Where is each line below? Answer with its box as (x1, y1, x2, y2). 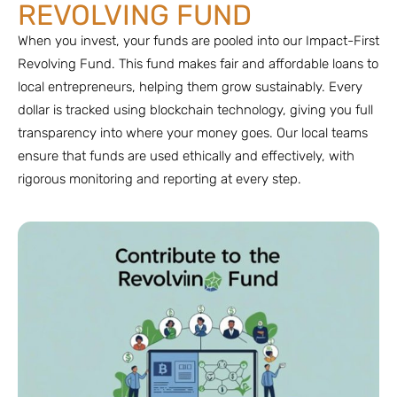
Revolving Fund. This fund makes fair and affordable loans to (18, 56, 378, 73)
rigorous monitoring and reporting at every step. (18, 171, 301, 188)
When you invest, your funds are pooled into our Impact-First (18, 33, 379, 50)
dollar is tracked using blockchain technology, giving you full (18, 102, 373, 119)
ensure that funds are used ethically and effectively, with (18, 148, 354, 165)
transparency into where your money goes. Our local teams (18, 125, 368, 142)
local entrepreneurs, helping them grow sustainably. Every (18, 79, 362, 96)
